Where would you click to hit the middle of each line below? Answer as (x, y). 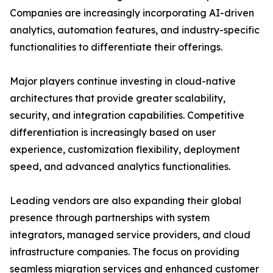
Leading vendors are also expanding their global (126, 201)
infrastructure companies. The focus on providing (125, 252)
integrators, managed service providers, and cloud (130, 235)
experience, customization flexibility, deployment (125, 150)
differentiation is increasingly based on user (113, 133)
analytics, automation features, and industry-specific (135, 30)
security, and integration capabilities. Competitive (127, 115)
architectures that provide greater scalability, (118, 98)
